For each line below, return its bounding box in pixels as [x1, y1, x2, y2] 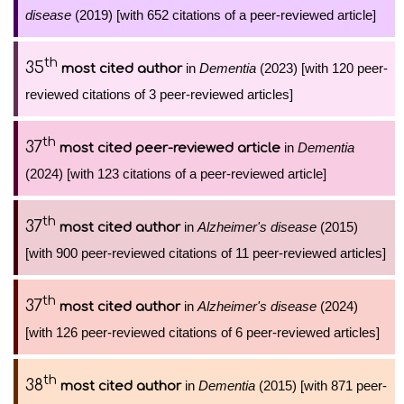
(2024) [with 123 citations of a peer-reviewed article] [25, 166, 326, 181]
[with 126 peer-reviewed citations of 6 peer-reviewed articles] [25, 325, 380, 340]
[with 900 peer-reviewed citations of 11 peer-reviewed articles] [25, 245, 386, 261]
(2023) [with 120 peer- [256, 60, 388, 76]
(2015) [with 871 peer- [255, 378, 387, 393]
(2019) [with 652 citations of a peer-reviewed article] [71, 7, 376, 23]
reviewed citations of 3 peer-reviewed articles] [25, 87, 293, 102]
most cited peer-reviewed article [60, 141, 280, 156]
